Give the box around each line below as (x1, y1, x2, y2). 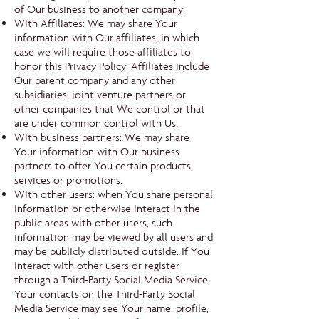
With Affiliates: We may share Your (14, 16, 177, 31)
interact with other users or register (14, 258, 179, 273)
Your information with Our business (14, 145, 179, 159)
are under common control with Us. (14, 116, 178, 130)
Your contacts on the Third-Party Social (14, 287, 195, 301)
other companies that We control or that (14, 102, 205, 116)
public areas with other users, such (14, 216, 172, 230)
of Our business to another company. (14, 2, 185, 16)
